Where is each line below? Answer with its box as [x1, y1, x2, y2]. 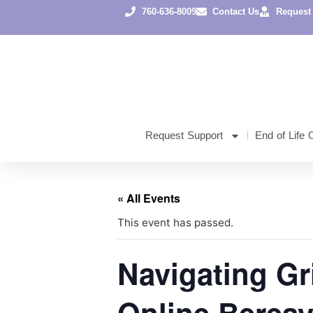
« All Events [117, 190, 180, 207]
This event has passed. [117, 216, 233, 230]
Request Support [145, 129, 223, 142]
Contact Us [212, 6, 260, 17]
